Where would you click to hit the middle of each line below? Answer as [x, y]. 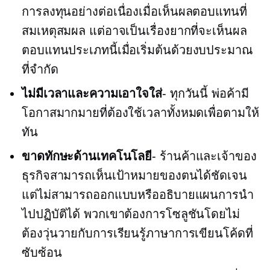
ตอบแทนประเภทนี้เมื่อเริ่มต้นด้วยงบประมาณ [137, 50]
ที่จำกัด [40, 69]
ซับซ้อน [42, 253]
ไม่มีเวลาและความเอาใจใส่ [92, 93]
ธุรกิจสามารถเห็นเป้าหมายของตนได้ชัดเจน [134, 175]
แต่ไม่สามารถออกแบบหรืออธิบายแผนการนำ [138, 195]
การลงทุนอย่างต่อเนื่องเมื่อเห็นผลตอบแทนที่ [134, 11]
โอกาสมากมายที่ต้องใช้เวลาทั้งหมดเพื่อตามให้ [140, 113]
